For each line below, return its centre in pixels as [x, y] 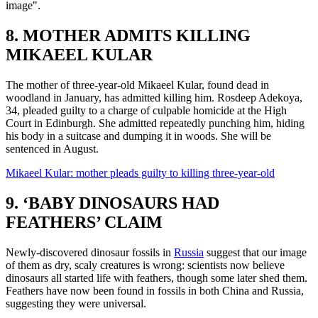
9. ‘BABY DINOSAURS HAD [113, 203]
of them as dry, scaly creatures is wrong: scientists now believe [145, 265]
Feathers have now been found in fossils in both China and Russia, [155, 290]
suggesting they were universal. [76, 303]
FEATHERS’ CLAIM [84, 222]
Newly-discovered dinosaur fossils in [90, 252]
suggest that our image [255, 252]
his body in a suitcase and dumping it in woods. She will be [138, 136]
